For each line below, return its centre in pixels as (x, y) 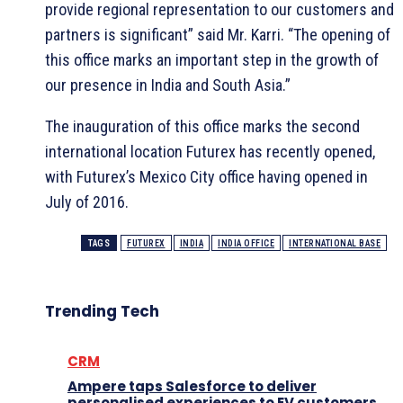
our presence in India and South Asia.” (168, 85)
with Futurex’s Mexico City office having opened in (206, 176)
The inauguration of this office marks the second (202, 126)
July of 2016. (87, 201)
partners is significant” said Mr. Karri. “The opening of (218, 34)
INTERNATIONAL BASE (335, 243)
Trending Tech (102, 311)
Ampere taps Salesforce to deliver (192, 386)
